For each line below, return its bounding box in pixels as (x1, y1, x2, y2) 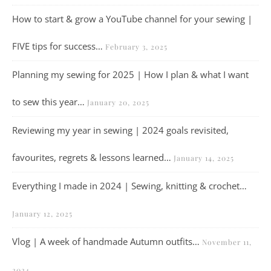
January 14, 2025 (174, 153, 234, 163)
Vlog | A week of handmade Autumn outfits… (12, 235, 200, 247)
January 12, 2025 (12, 209, 73, 218)
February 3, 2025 (105, 42, 168, 51)
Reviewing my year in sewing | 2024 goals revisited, (12, 124, 229, 136)
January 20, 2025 (87, 97, 149, 107)
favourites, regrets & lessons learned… (12, 151, 171, 163)
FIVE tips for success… (12, 40, 103, 52)
